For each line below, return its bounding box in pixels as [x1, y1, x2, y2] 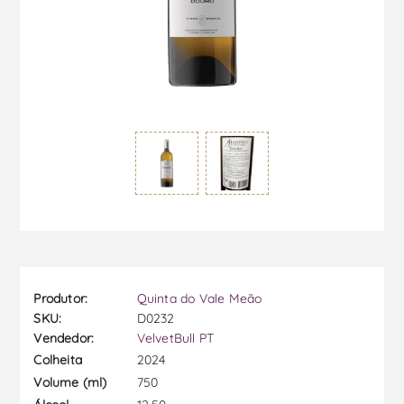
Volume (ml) [33, 374, 107, 391]
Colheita [33, 352, 83, 369]
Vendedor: [33, 329, 95, 346]
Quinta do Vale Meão [136, 289, 262, 307]
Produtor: [33, 289, 88, 307]
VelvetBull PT [136, 329, 215, 346]
